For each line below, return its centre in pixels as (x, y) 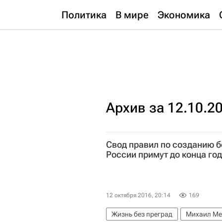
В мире (132, 15)
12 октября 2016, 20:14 (138, 195)
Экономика (184, 15)
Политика (84, 15)
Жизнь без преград (142, 214)
